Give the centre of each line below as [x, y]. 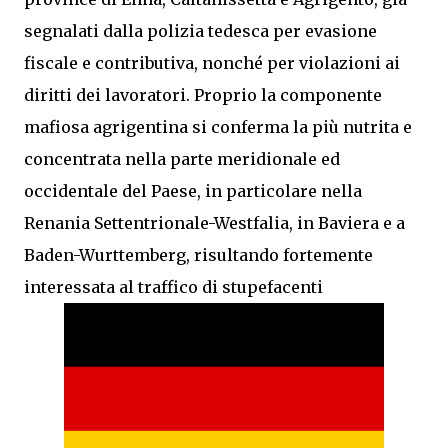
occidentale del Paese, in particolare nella [193, 191]
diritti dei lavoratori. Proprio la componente [203, 95]
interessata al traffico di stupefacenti [173, 287]
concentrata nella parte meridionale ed [182, 159]
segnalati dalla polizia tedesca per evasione [200, 31]
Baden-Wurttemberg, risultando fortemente [198, 255]
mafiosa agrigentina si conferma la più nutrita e [218, 127]
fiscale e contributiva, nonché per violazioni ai [212, 63]
